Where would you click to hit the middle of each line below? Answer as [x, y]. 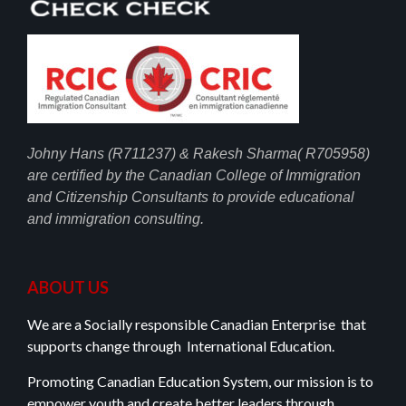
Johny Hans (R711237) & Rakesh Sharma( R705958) [198, 153]
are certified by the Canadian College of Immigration [194, 175]
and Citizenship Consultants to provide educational [191, 197]
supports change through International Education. [182, 346]
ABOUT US [68, 288]
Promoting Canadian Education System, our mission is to [200, 381]
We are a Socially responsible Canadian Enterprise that [197, 324]
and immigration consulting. [116, 218]
